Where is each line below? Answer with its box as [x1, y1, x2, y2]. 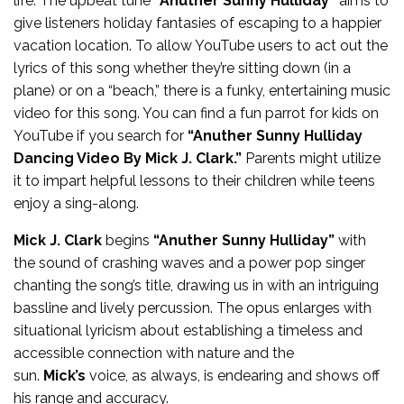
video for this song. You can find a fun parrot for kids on [14, 104, 379, 122]
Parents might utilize [242, 149, 381, 167]
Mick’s [40, 366, 86, 384]
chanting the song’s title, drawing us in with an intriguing [14, 276, 379, 294]
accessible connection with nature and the [14, 344, 294, 362]
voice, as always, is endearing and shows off [86, 366, 380, 384]
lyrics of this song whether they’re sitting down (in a [14, 59, 351, 77]
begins [102, 231, 153, 249]
